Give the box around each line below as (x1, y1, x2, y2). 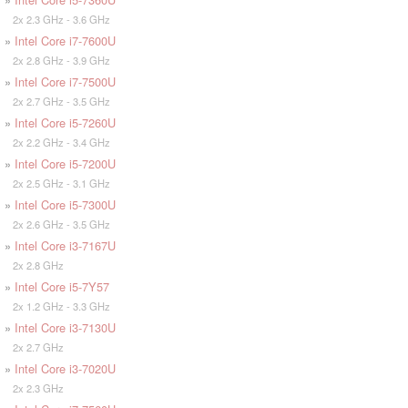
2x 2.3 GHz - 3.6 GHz (5, 12, 110, 27)
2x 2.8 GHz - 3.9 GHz (5, 53, 110, 68)
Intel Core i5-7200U (15, 155, 116, 173)
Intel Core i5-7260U (15, 114, 116, 132)
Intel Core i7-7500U (15, 73, 116, 91)
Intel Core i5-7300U (15, 196, 116, 214)
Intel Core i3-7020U (15, 360, 116, 378)
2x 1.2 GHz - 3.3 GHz (5, 299, 110, 314)
